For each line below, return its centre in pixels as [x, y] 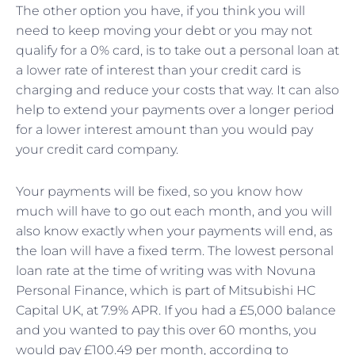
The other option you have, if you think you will [160, 11]
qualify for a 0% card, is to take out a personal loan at [177, 51]
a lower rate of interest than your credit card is [158, 71]
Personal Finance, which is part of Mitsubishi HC [166, 291]
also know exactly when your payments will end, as [174, 231]
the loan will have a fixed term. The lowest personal [175, 251]
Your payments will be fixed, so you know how [159, 192]
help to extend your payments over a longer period [175, 110]
